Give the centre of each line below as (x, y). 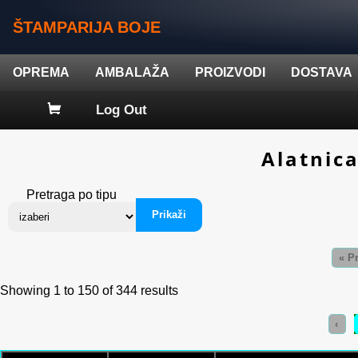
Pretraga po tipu (72, 194)
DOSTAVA (322, 72)
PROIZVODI (230, 72)
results (158, 290)
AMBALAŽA (132, 72)
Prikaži (169, 215)
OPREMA (41, 72)
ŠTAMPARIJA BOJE (87, 27)
